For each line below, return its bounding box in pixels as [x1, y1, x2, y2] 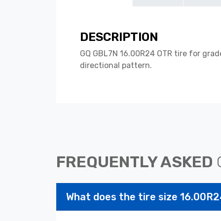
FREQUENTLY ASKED [56, 152, 217, 172]
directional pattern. [80, 61, 152, 71]
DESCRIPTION [80, 30, 158, 44]
